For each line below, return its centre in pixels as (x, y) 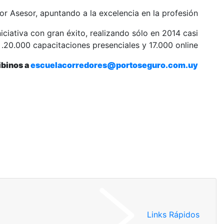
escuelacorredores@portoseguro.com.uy (114, 65)
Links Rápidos (173, 215)
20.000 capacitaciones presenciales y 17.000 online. (101, 45)
